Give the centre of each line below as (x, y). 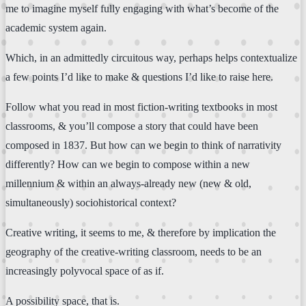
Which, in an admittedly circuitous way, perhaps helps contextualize (151, 57)
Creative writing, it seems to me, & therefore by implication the (141, 232)
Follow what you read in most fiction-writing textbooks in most (141, 107)
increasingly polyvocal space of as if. (85, 270)
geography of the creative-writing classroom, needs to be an (134, 251)
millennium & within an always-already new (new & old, (128, 183)
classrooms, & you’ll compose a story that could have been (132, 126)
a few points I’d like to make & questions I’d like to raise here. (139, 76)
